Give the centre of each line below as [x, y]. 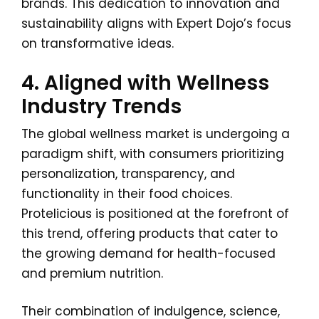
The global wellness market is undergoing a [156, 134]
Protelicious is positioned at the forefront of [155, 214]
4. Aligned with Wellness [145, 83]
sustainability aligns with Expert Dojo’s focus [156, 23]
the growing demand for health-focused [148, 253]
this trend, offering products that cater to [150, 234]
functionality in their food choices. [127, 194]
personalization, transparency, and [128, 174]
